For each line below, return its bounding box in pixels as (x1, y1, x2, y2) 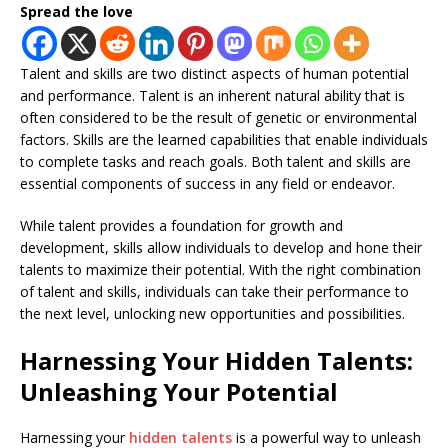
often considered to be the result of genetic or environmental (20, 107, 417, 127)
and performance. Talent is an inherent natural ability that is (20, 85, 405, 105)
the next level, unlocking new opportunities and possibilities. (20, 303, 405, 323)
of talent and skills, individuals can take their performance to (20, 281, 409, 301)
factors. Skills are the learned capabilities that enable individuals (20, 129, 428, 149)
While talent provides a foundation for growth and (20, 215, 343, 235)
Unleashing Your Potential (20, 374, 338, 408)
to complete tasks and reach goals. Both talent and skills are (20, 151, 411, 171)
